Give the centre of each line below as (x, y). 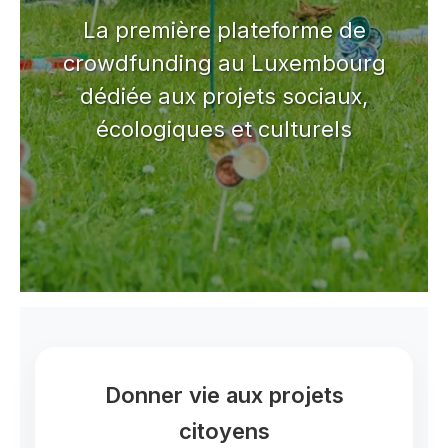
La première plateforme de (224, 29)
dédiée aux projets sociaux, (224, 95)
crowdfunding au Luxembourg (224, 62)
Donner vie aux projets (224, 394)
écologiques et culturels (224, 128)
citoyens (224, 430)
